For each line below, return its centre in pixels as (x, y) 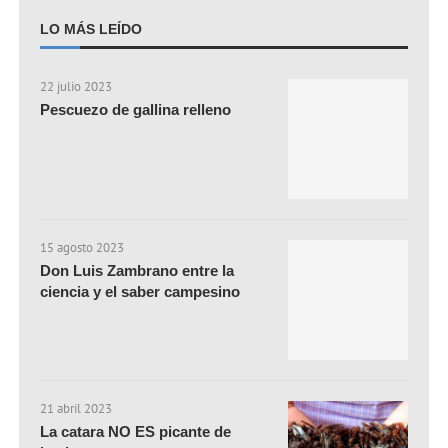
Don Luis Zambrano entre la (137, 271)
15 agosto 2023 (82, 248)
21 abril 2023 (76, 409)
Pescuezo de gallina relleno (136, 110)
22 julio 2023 (76, 87)
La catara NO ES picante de (136, 432)
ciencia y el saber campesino (140, 292)
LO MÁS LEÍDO (91, 29)
